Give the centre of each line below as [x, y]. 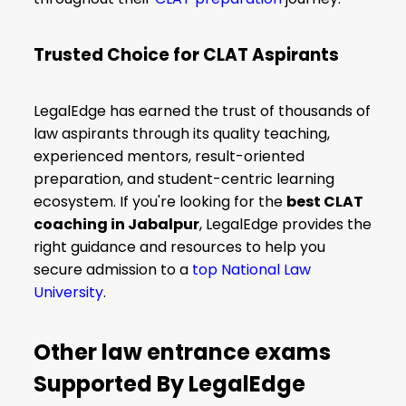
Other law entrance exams [183, 352]
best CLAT [325, 201]
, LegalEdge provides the [286, 224]
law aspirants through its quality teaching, [182, 133]
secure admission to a [111, 269]
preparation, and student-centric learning [184, 179]
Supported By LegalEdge [170, 383]
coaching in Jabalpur [117, 224]
